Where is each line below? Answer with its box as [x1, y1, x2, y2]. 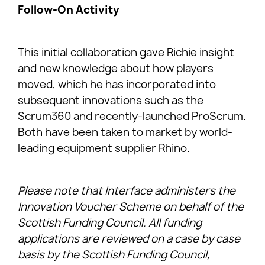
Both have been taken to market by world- [18, 125, 232, 140]
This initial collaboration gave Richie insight [18, 45, 234, 60]
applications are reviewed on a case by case [18, 231, 240, 246]
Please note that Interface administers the [18, 183, 235, 198]
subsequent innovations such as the [18, 93, 203, 108]
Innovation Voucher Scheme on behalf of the [18, 199, 244, 214]
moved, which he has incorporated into [18, 77, 216, 92]
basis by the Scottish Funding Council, [18, 247, 210, 262]
